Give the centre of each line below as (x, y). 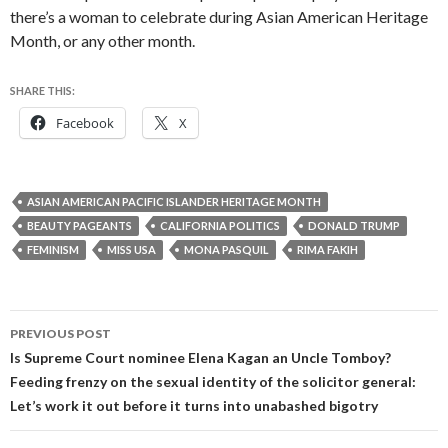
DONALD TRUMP (354, 226)
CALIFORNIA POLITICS (220, 226)
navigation (72, 361)
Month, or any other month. (102, 41)
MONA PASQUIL (226, 250)
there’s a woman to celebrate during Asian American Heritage (219, 17)
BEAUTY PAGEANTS (79, 226)
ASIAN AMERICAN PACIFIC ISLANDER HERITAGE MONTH (174, 202)
